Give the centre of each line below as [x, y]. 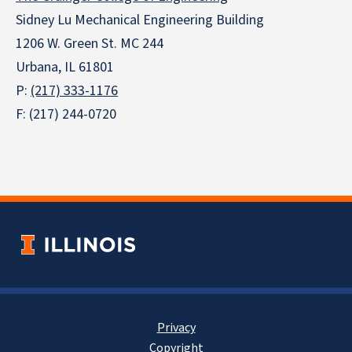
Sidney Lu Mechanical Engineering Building [140, 20]
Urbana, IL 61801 [65, 68]
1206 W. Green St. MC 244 [90, 44]
